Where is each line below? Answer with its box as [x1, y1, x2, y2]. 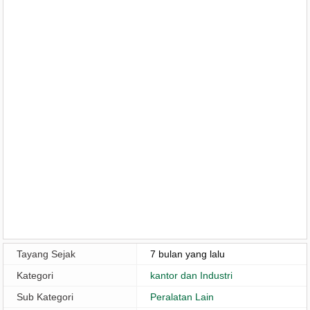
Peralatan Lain [149, 291, 214, 303]
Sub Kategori [16, 291, 73, 303]
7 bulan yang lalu [149, 248, 225, 260]
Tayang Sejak [16, 248, 75, 260]
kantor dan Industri [149, 270, 232, 282]
